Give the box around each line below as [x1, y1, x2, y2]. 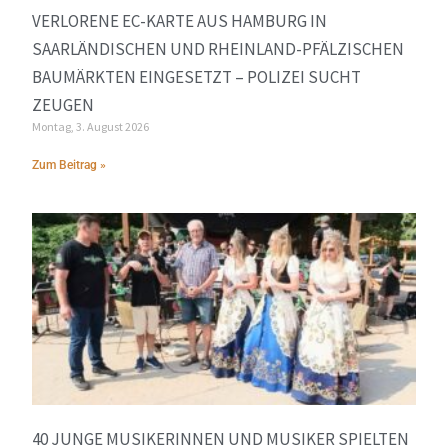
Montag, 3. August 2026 [32, 119, 150, 135]
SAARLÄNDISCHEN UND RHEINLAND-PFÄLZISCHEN [32, 38, 405, 61]
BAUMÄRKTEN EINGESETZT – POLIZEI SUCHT [32, 66, 362, 89]
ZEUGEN [32, 94, 95, 117]
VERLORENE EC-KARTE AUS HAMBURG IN [32, 10, 328, 33]
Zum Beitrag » [32, 158, 107, 173]
